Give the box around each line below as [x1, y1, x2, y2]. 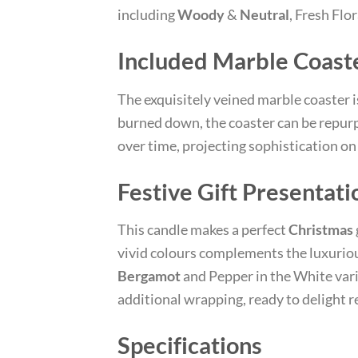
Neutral [240, 6, 289, 24]
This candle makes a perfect [117, 221, 288, 239]
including [117, 6, 177, 24]
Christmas [288, 221, 353, 239]
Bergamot [117, 267, 181, 285]
